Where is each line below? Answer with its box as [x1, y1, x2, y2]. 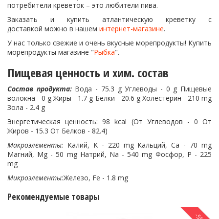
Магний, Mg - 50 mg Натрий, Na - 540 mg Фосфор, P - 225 [7, 150, 212, 159]
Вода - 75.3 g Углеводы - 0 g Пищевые [75, 84, 212, 93]
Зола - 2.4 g [7, 103, 45, 112]
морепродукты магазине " [7, 47, 94, 57]
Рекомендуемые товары [7, 191, 99, 202]
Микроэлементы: [7, 173, 64, 182]
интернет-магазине [99, 24, 164, 33]
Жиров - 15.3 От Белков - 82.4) [7, 126, 108, 135]
